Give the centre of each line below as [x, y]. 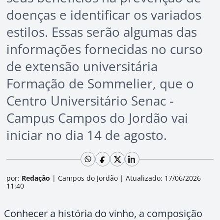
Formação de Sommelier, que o [100, 83]
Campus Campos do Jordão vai [97, 118]
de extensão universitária [82, 66]
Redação [36, 178]
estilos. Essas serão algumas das [102, 32]
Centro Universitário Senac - [90, 101]
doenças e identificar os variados [104, 15]
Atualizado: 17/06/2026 [162, 178]
